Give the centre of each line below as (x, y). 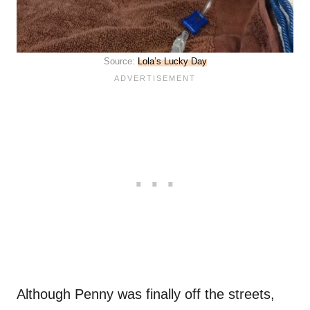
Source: (120, 62)
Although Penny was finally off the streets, (146, 294)
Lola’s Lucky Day (172, 62)
